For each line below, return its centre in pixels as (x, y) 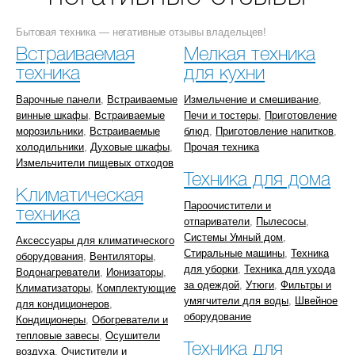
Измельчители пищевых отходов (95, 163)
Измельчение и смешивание (252, 99)
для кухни (225, 74)
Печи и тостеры (221, 115)
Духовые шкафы (130, 147)
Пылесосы (281, 221)
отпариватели (217, 221)
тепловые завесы (57, 336)
